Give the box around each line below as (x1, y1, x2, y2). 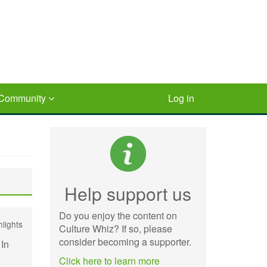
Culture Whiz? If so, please (58, 222, 172, 235)
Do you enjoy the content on (58, 209, 177, 222)
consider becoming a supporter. (58, 235, 191, 249)
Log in (168, 91, 194, 105)
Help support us (64, 181, 192, 206)
